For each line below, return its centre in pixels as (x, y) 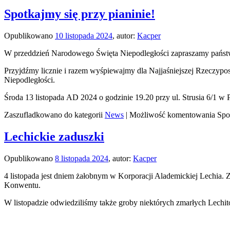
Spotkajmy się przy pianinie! (80, 14)
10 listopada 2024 (84, 35)
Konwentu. (22, 185)
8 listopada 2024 (82, 158)
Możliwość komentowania (173, 114)
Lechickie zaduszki (54, 136)
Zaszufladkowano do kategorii (53, 114)
